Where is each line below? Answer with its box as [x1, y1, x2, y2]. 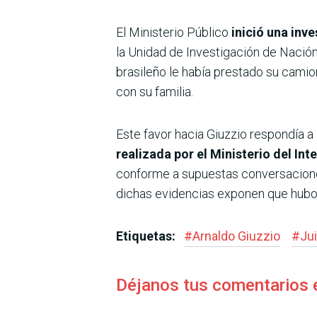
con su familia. [116, 84, 193, 100]
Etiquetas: [116, 229, 178, 244]
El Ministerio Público [116, 25, 229, 40]
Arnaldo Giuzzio [192, 229, 280, 244]
